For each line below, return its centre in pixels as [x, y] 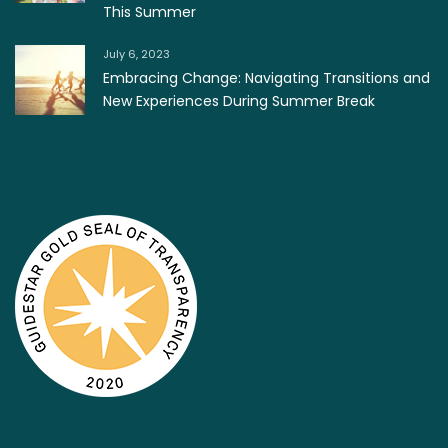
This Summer [149, 12]
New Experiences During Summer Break [239, 101]
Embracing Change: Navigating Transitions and [266, 78]
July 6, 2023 [136, 54]
